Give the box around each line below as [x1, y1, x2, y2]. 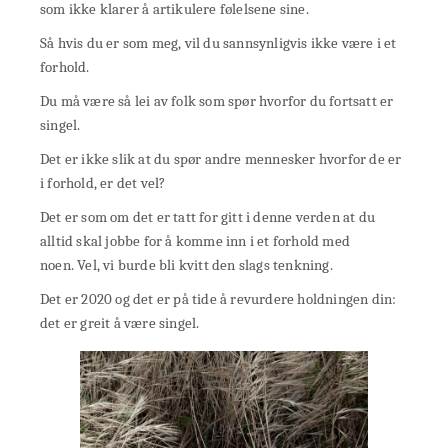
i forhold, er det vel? [40, 174, 166, 193]
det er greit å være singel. [40, 314, 200, 333]
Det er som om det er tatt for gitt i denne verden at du [40, 208, 376, 227]
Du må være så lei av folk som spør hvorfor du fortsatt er [40, 92, 394, 111]
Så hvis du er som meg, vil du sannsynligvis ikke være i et [40, 34, 397, 53]
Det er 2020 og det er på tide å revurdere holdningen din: [40, 290, 397, 309]
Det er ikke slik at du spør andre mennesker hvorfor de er [40, 150, 402, 169]
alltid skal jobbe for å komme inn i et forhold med [40, 232, 350, 251]
